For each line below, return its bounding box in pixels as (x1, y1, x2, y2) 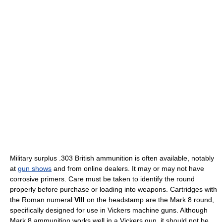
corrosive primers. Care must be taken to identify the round (10, 175, 195, 183)
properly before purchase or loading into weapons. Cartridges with (10, 185, 217, 194)
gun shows (18, 165, 52, 173)
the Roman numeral (10, 196, 74, 204)
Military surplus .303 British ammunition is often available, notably (10, 154, 214, 163)
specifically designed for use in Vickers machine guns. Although (10, 206, 208, 215)
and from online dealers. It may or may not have (52, 165, 204, 173)
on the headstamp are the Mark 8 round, (85, 196, 214, 204)
